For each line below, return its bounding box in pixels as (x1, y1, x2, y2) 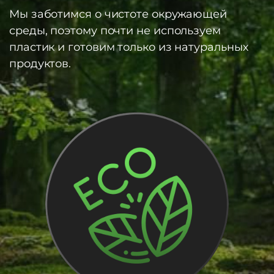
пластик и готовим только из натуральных (9, 40, 248, 54)
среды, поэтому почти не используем (9, 24, 221, 37)
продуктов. (9, 57, 72, 70)
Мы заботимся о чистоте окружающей (9, 7, 228, 21)
